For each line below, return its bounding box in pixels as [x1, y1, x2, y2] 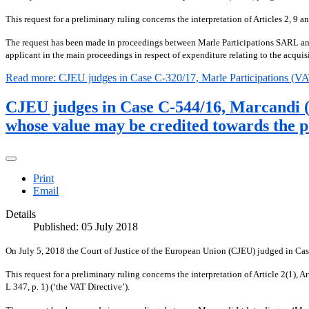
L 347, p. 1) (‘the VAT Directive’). [6, 281, 130, 292]
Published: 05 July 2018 [33, 221, 138, 233]
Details [6, 208, 36, 221]
